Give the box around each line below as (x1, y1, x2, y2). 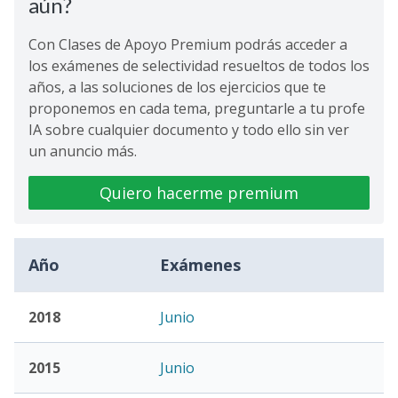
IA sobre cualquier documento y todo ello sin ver (28, 120, 349, 139)
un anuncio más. (28, 141, 137, 161)
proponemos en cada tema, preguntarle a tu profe (28, 99, 365, 118)
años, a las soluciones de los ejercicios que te (28, 77, 326, 97)
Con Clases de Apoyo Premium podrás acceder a (28, 35, 347, 54)
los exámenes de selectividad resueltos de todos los (28, 56, 370, 76)
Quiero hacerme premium (99, 182, 298, 203)
